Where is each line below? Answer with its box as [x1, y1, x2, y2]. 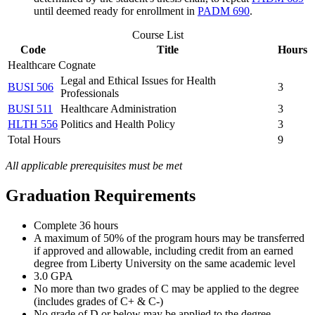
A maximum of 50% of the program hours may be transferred [34, 231, 304, 244]
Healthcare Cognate [8, 58, 96, 71]
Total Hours [8, 133, 60, 146]
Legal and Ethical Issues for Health [60, 74, 216, 86]
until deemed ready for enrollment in [34, 4, 198, 17]
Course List [131, 28, 184, 41]
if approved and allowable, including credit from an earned [34, 244, 293, 257]
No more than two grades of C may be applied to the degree [34, 282, 299, 295]
